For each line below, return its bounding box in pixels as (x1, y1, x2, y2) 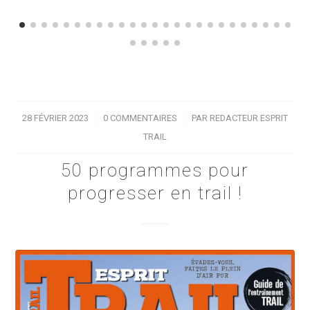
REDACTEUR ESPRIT (210, 113, 288, 124)
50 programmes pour (61, 160, 249, 181)
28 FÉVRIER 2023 (22, 113, 89, 124)
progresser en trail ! (67, 183, 243, 204)
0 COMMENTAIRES (103, 113, 177, 124)
